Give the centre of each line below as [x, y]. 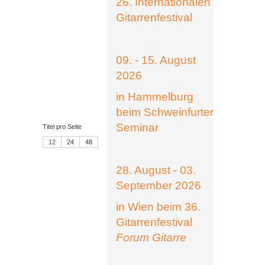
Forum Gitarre [151, 237]
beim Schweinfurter [165, 112]
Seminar [137, 127]
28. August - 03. [156, 170]
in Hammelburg [155, 97]
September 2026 [159, 185]
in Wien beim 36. [158, 207]
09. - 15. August [156, 60]
